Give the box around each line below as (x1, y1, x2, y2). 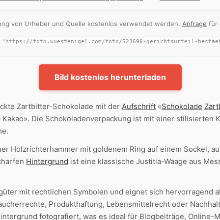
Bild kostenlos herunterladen (54, 72, 166, 82)
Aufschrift (122, 102, 156, 111)
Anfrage (182, 20, 207, 27)
